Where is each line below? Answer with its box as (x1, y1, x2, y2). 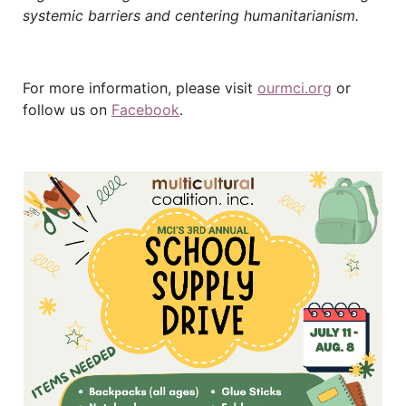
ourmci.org (257, 79, 332, 97)
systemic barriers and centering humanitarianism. (23, 6, 368, 24)
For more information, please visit (23, 79, 257, 97)
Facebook (111, 101, 179, 119)
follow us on (23, 101, 111, 119)
